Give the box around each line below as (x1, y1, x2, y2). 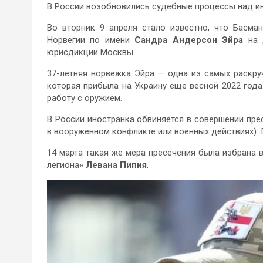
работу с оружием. (47, 93, 122, 103)
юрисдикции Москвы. (47, 47, 135, 58)
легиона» (47, 160, 86, 170)
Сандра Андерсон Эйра (134, 35, 244, 45)
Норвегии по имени (47, 35, 135, 45)
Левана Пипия (86, 160, 147, 170)
